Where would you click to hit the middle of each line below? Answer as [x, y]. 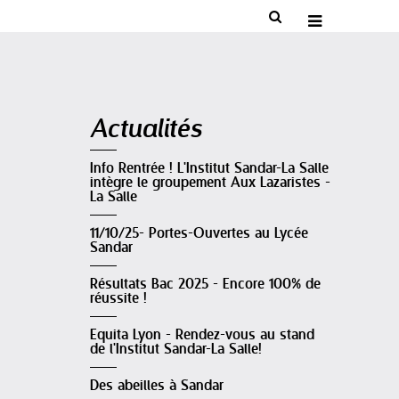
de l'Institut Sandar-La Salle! [176, 350]
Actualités [146, 127]
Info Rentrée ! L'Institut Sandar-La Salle [209, 169]
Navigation [116, 113]
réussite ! [118, 299]
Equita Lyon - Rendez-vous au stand [202, 335]
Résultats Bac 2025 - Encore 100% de [205, 285]
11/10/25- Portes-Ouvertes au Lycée [199, 234]
